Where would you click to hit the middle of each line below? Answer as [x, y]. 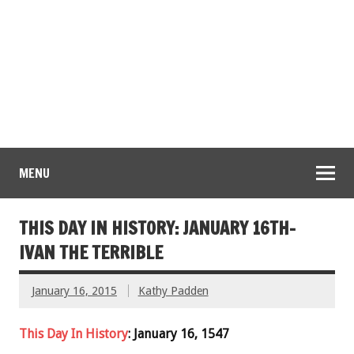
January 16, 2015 [74, 291]
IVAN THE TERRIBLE [91, 253]
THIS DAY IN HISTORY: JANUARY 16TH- [157, 228]
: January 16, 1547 [179, 334]
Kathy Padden [173, 291]
